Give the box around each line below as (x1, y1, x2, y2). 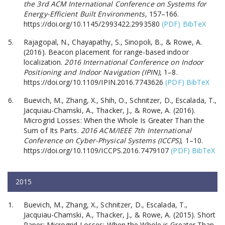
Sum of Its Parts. (24, 125, 81, 135)
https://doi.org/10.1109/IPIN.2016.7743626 (24, 77, 164, 87)
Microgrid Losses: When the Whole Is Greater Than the (24, 115, 205, 125)
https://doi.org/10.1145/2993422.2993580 (24, 19, 160, 29)
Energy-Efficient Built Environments (24, 9, 145, 19)
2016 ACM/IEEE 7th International (80, 125, 191, 135)
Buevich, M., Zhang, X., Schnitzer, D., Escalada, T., (24, 199, 188, 209)
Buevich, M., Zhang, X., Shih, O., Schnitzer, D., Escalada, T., (24, 95, 217, 105)
